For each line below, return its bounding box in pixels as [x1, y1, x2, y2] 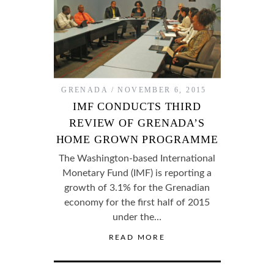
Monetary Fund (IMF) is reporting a [62, 168, 212, 179]
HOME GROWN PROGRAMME [56, 133, 218, 146]
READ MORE [108, 234, 166, 242]
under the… [113, 212, 161, 223]
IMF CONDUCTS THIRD [72, 100, 202, 113]
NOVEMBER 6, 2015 [117, 86, 207, 95]
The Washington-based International [59, 154, 215, 164]
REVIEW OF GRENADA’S [68, 117, 206, 130]
